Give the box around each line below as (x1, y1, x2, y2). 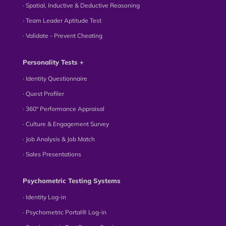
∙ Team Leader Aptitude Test (22, 17, 101, 24)
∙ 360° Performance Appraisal (22, 105, 104, 112)
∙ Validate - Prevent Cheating (22, 32, 102, 39)
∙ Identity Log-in (22, 193, 66, 201)
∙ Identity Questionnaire (22, 75, 87, 82)
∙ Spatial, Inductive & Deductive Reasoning (22, 2, 140, 9)
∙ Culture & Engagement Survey (22, 120, 109, 128)
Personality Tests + (22, 58, 84, 66)
